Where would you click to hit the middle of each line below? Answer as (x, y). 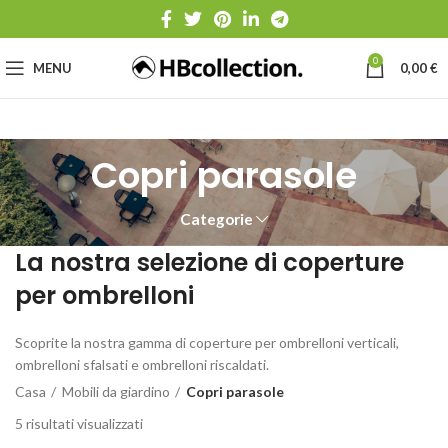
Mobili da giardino (116, 391)
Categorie (216, 219)
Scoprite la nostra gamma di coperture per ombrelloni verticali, (207, 342)
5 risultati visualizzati (79, 423)
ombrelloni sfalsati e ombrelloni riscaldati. (142, 364)
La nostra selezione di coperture (209, 262)
